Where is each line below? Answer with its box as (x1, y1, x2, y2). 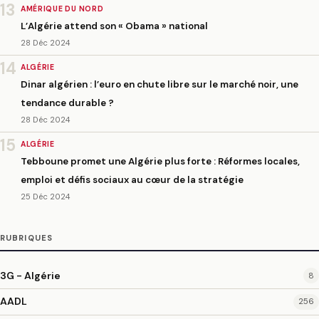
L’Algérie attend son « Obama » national (20, 19, 208, 32)
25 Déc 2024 (20, 192, 70, 202)
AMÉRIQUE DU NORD (20, 4, 104, 14)
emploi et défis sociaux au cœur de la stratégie (20, 173, 244, 186)
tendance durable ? (20, 96, 114, 109)
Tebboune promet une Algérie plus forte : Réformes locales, (20, 155, 300, 167)
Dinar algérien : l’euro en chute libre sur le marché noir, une (20, 78, 298, 90)
